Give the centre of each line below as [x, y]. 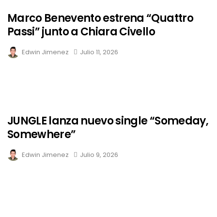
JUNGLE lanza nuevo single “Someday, [108, 121]
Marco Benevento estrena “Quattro [100, 18]
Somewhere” [42, 134]
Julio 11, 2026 [99, 52]
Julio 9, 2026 [99, 155]
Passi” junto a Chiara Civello [81, 31]
